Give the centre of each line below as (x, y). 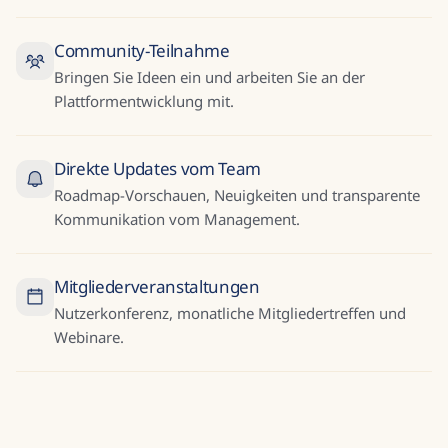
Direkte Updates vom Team (157, 168)
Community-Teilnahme (142, 50)
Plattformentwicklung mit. (144, 101)
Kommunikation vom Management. (177, 219)
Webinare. (89, 337)
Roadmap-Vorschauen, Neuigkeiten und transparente (237, 195)
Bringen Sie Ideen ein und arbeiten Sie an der (209, 77)
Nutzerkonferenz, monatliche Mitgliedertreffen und (230, 313)
